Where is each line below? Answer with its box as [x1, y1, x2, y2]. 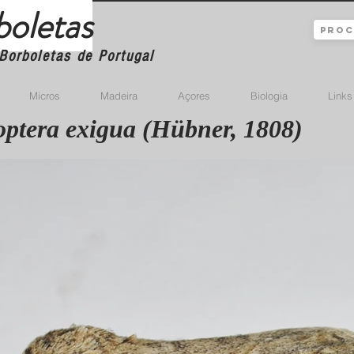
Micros [29, 89, 60, 102]
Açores [178, 89, 210, 102]
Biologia [250, 89, 288, 102]
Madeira [100, 89, 137, 102]
